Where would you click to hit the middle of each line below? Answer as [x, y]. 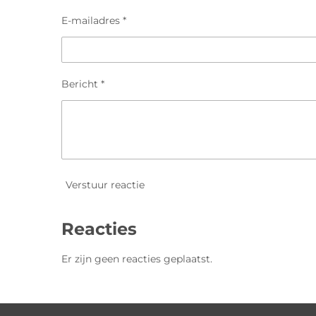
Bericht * [83, 84]
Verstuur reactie [105, 184]
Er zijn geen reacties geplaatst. [137, 259]
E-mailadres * [94, 20]
